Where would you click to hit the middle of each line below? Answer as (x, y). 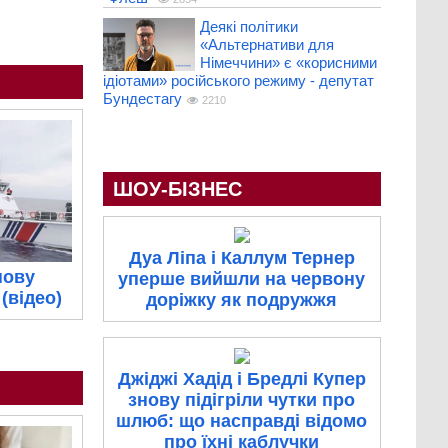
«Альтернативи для (266, 45)
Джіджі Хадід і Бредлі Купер (241, 379)
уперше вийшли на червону (242, 279)
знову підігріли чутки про (242, 400)
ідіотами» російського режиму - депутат (238, 81)
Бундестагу (142, 99)
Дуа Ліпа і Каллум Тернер (241, 258)
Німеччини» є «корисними (288, 63)
